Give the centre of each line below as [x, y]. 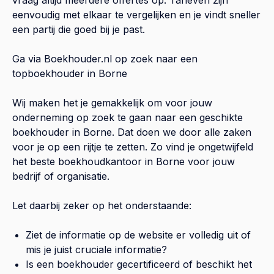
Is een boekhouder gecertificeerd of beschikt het [139, 264]
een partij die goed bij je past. [79, 29]
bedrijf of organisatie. [61, 176]
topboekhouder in [55, 73]
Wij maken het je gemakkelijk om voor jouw [112, 102]
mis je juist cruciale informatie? [96, 249]
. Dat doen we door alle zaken [182, 132]
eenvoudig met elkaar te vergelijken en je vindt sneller [136, 14]
